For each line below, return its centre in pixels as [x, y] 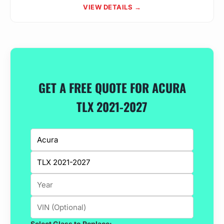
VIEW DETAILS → [112, 7]
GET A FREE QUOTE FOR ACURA [112, 87]
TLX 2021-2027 [112, 106]
